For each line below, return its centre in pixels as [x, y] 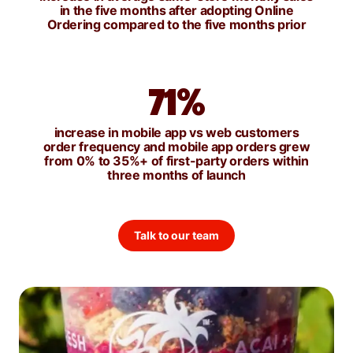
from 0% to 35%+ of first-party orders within [176, 160]
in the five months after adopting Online [176, 10]
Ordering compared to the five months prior [176, 24]
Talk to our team [176, 235]
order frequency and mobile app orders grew [176, 146]
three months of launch [176, 175]
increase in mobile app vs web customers [176, 132]
